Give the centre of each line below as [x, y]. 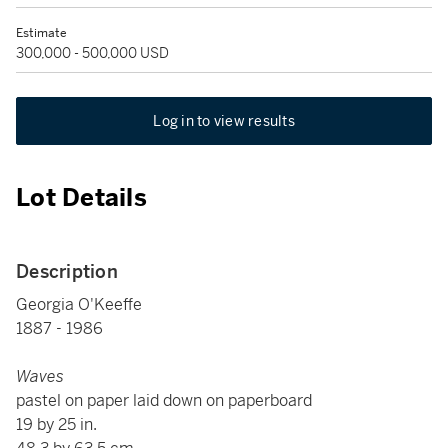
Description [67, 271]
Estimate [41, 33]
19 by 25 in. [56, 424]
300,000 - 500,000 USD [92, 53]
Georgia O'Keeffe [79, 304]
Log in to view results [224, 121]
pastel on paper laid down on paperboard [164, 400]
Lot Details [81, 198]
